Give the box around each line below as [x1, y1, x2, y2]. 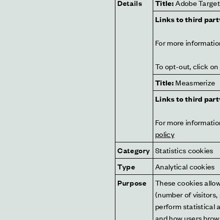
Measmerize [173, 77, 216, 87]
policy [155, 129, 174, 139]
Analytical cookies [155, 161, 215, 171]
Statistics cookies [155, 145, 214, 155]
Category [117, 145, 151, 155]
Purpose [117, 177, 147, 188]
